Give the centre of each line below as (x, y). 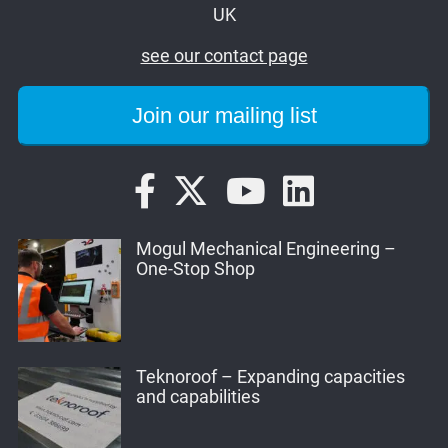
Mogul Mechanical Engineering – (266, 248)
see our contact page (224, 56)
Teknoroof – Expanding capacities (271, 377)
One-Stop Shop (196, 268)
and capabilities (198, 397)
